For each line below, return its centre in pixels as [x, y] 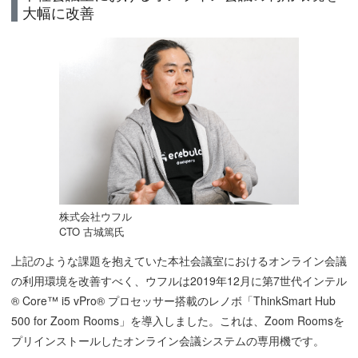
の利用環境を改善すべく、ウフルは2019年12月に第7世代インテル [179, 281]
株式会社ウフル [95, 217]
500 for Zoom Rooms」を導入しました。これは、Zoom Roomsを [177, 321]
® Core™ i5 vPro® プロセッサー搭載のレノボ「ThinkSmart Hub [173, 301]
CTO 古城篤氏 [91, 232]
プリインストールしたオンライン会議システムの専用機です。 [167, 341]
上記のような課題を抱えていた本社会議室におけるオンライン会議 [179, 261]
